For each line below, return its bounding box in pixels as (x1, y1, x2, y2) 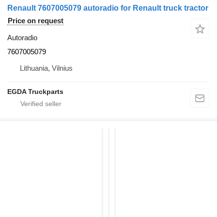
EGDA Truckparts (7, 87, 63, 95)
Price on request (8, 16, 63, 25)
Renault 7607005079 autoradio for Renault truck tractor (7, 3, 208, 12)
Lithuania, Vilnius (20, 63, 73, 72)
